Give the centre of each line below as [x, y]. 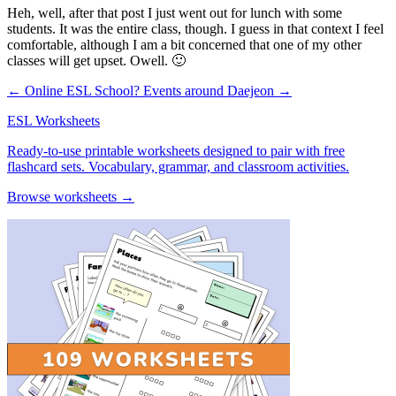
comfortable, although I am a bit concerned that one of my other [184, 44]
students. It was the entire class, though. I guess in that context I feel [195, 28]
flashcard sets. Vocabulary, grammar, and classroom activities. [178, 166]
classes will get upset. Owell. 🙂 [96, 60]
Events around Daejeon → [217, 90]
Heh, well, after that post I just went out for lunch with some [175, 12]
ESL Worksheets [53, 120]
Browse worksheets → [71, 196]
